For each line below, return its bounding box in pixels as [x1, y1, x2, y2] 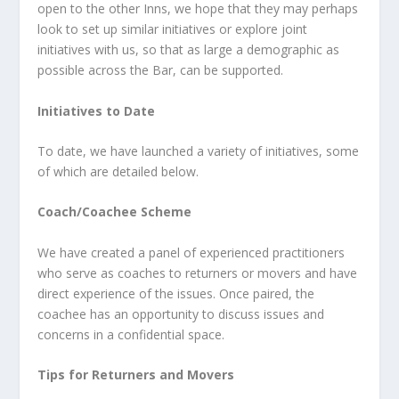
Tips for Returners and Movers [37, 366, 239, 384]
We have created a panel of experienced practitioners [37, 243, 346, 261]
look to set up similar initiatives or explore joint [37, 20, 308, 38]
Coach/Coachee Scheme [37, 203, 196, 221]
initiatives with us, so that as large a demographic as [37, 41, 340, 59]
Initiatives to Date [37, 102, 156, 119]
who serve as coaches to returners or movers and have [37, 264, 358, 281]
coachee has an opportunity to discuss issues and [37, 305, 325, 322]
